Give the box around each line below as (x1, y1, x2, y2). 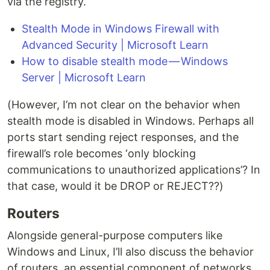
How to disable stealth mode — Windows (22, 55, 228, 67)
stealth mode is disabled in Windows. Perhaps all (7, 115, 254, 127)
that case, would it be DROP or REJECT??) (7, 180, 224, 192)
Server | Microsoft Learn (22, 71, 146, 84)
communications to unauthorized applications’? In (7, 163, 260, 176)
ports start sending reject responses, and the (7, 131, 239, 143)
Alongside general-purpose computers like (7, 229, 222, 242)
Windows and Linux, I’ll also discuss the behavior (7, 245, 254, 258)
